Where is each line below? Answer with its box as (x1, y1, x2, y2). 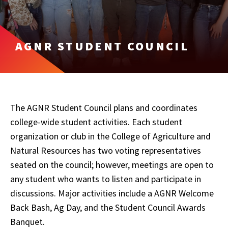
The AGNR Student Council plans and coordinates (10, 102, 197, 113)
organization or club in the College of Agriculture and (10, 130, 211, 142)
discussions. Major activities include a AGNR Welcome (10, 187, 214, 199)
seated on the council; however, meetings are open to (10, 159, 214, 170)
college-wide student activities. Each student (10, 116, 182, 128)
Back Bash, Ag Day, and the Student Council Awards (10, 202, 206, 213)
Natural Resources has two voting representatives (10, 145, 201, 156)
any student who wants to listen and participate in (10, 173, 201, 185)
